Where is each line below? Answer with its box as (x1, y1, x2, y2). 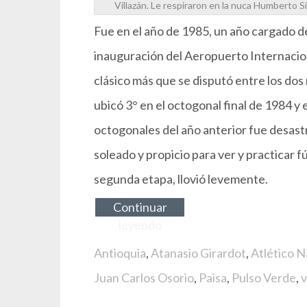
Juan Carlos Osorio (94, 270, 194, 286)
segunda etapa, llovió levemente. (94, 171, 268, 187)
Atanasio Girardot (151, 245, 246, 261)
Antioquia (94, 245, 146, 261)
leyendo (118, 217, 162, 233)
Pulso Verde (232, 270, 296, 286)
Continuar (112, 199, 167, 215)
